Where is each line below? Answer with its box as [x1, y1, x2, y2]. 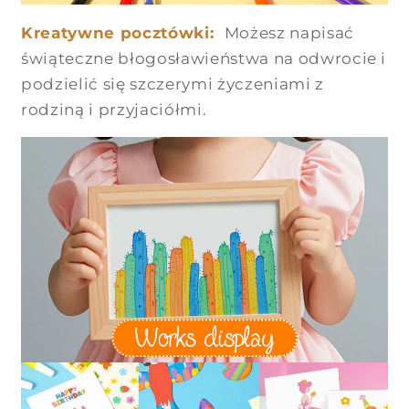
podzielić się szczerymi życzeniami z [21, 74, 324, 93]
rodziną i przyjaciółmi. [21, 100, 207, 119]
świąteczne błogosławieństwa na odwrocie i [21, 48, 387, 68]
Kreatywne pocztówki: [21, 23, 215, 42]
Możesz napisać [224, 23, 354, 42]
